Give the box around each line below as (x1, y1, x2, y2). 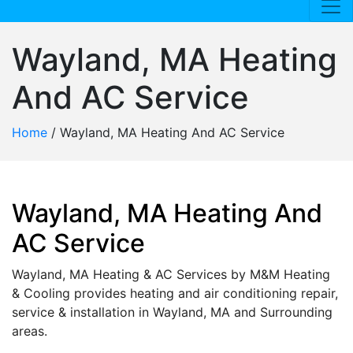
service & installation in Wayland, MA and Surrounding (12, 304, 333, 320)
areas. (12, 323, 47, 339)
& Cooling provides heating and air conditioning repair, (12, 285, 338, 301)
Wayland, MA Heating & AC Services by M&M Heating (12, 266, 330, 282)
